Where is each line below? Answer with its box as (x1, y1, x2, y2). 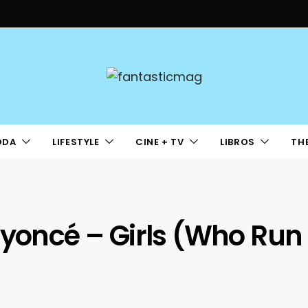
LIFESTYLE (52, 135, 100, 148)
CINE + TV (135, 135, 184, 148)
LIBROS (220, 135, 255, 148)
